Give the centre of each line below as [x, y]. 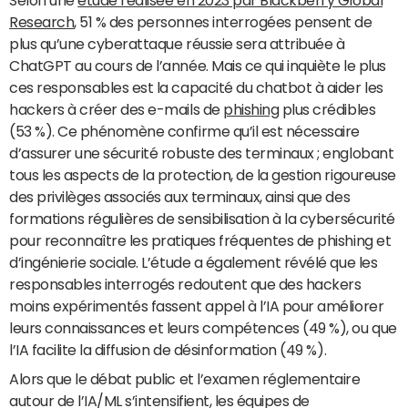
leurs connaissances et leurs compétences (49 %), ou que [203, 328]
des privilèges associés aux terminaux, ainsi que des [180, 197]
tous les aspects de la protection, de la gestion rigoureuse [203, 175]
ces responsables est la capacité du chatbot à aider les [196, 87]
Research [42, 22]
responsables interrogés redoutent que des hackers [185, 284]
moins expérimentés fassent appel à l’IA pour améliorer [197, 306]
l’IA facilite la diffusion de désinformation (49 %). [168, 350]
